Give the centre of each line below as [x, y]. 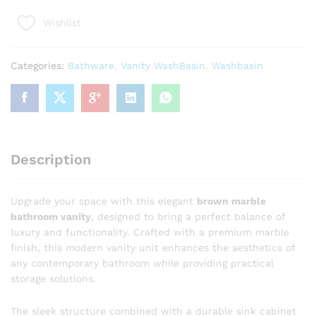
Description [51, 159]
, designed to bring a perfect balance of [188, 216]
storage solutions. [53, 278]
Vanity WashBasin [163, 65]
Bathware [91, 65]
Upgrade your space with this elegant [104, 201]
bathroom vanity [51, 216]
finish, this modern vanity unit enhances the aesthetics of [153, 247]
